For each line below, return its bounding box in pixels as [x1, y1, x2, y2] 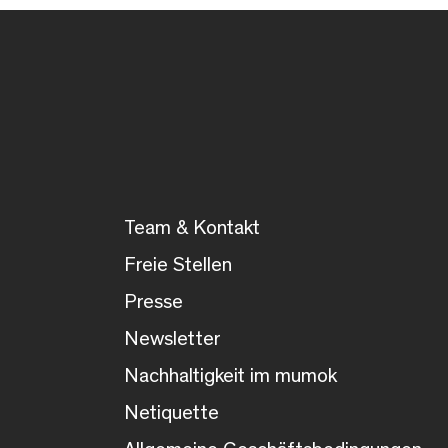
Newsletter [124, 328, 221, 349]
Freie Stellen [124, 254, 232, 275]
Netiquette [124, 402, 219, 423]
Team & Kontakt [124, 217, 260, 238]
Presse [124, 291, 183, 312]
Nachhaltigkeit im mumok [124, 365, 337, 386]
